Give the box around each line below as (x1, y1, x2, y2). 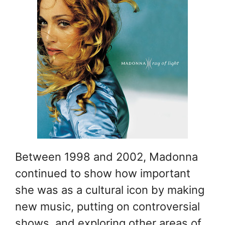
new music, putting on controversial (15, 200, 200, 213)
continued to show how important (15, 167, 190, 180)
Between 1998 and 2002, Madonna (15, 150, 198, 164)
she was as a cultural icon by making (15, 183, 204, 197)
